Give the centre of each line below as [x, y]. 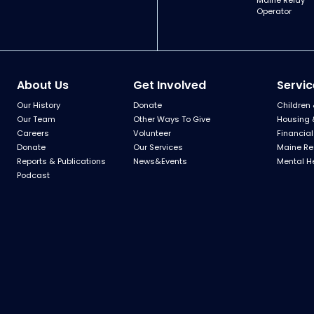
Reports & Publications [61, 161]
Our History [39, 105]
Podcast [33, 175]
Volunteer [152, 133]
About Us [43, 85]
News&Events [160, 161]
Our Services [158, 147]
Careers [33, 133]
